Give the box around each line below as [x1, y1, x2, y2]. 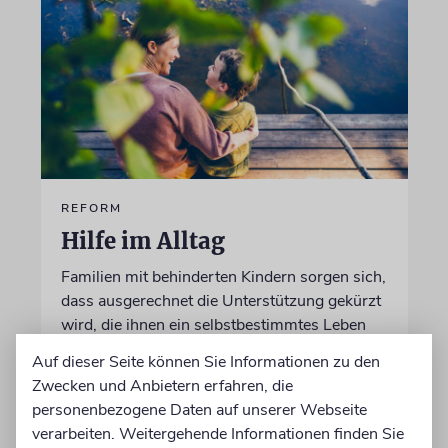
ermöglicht [60, 337, 137, 360]
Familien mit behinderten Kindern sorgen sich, [60, 265, 386, 288]
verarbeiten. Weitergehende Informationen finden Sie [32, 422, 404, 445]
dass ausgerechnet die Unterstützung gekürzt [60, 289, 381, 312]
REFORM [60, 199, 122, 216]
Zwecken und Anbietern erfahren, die [32, 374, 293, 397]
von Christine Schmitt [60, 396, 217, 416]
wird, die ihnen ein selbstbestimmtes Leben [60, 313, 366, 336]
